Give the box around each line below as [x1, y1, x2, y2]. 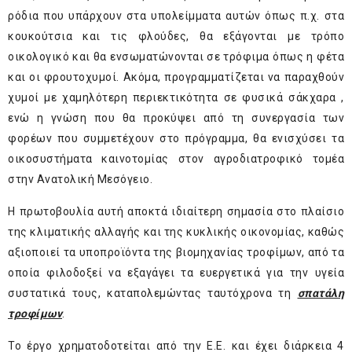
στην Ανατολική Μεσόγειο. [8, 173, 152, 186]
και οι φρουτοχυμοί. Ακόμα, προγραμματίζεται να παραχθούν [8, 71, 344, 84]
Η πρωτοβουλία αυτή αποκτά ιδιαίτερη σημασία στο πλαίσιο [8, 205, 344, 218]
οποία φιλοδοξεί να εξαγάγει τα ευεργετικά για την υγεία [8, 266, 344, 280]
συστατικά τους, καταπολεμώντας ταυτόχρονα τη [8, 287, 298, 300]
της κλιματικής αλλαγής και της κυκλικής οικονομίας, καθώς [8, 225, 344, 239]
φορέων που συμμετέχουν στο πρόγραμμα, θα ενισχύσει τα [8, 132, 344, 145]
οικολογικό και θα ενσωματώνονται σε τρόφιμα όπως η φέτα [8, 50, 344, 64]
